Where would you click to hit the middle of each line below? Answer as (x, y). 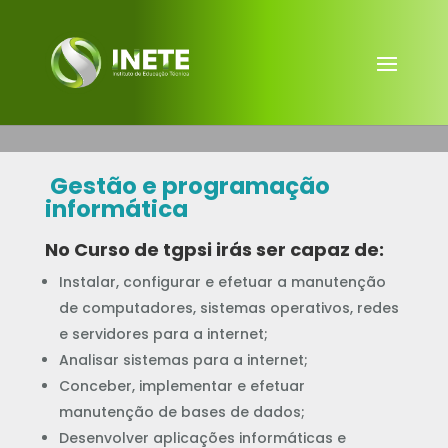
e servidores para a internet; (163, 334)
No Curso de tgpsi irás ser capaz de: (214, 249)
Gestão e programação (187, 186)
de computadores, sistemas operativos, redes (228, 308)
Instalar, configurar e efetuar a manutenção (222, 282)
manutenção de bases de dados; (181, 412)
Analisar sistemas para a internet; (183, 360)
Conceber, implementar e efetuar (181, 386)
